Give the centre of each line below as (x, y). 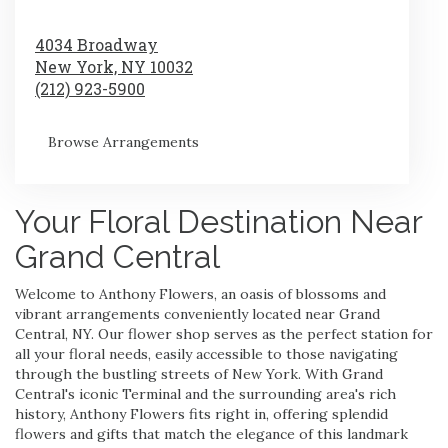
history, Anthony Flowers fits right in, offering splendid (201, 413)
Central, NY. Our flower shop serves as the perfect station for (224, 333)
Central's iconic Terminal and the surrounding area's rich (205, 393)
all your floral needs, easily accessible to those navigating (206, 353)
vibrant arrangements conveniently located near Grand (197, 313)
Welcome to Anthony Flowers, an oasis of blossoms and (200, 293)
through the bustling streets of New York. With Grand (199, 373)
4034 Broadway (96, 44)
